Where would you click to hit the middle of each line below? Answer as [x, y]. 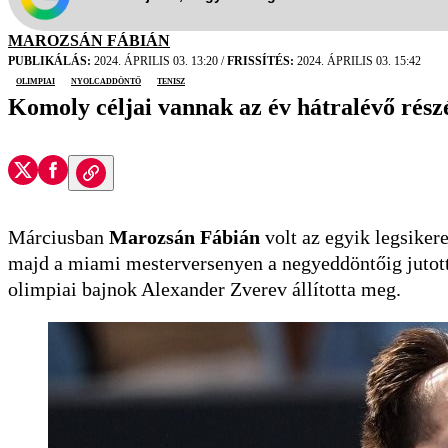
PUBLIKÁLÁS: [49, 61]
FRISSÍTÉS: [260, 61]
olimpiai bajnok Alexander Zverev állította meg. [204, 289]
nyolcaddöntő [106, 80]
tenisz [171, 80]
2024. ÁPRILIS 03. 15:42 [357, 61]
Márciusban [58, 237]
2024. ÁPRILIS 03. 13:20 [156, 61]
